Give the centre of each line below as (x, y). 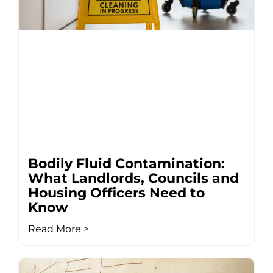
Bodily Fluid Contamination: (126, 164)
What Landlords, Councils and (133, 179)
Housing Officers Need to (116, 193)
